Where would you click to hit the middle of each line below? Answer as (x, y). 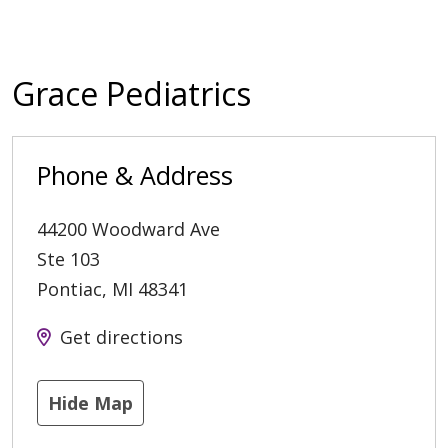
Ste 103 (68, 259)
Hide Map (90, 403)
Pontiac (69, 289)
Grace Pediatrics (131, 94)
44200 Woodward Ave (128, 229)
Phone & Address (135, 175)
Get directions (121, 337)
